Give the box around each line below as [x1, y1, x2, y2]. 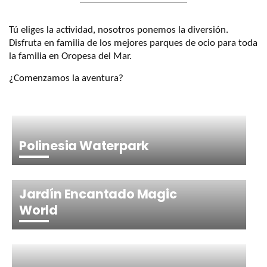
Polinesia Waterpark [19, 137, 150, 155]
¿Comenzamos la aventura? [9, 73, 123, 83]
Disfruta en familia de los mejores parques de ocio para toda [9, 38, 257, 48]
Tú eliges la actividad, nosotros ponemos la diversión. [9, 25, 228, 35]
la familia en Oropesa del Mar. [9, 51, 132, 61]
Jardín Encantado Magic [19, 185, 177, 203]
